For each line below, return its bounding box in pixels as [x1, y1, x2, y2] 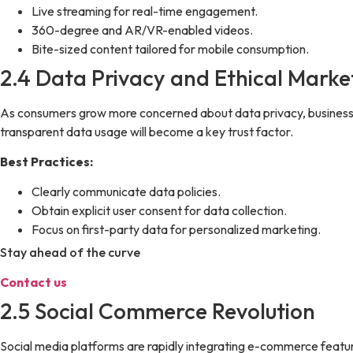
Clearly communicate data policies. [32, 184, 221, 200]
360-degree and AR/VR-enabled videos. [32, 21, 253, 38]
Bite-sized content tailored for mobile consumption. [32, 40, 309, 57]
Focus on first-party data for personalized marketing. [32, 221, 321, 238]
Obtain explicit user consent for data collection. [32, 203, 287, 219]
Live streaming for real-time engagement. [32, 2, 260, 19]
